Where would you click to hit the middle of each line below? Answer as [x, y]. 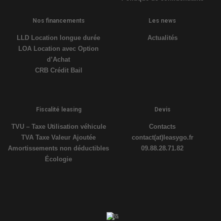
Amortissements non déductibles [59, 148]
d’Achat [59, 59]
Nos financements [58, 20]
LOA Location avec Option [59, 48]
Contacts [163, 126]
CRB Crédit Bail [58, 70]
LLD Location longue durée [59, 37]
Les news [163, 20]
